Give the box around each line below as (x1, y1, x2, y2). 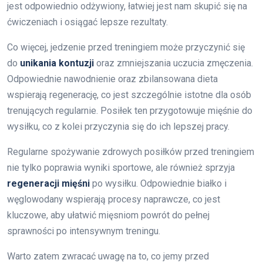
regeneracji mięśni (7, 178, 90, 190)
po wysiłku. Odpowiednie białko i (90, 178, 227, 190)
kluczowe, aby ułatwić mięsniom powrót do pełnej (7, 210, 210, 221)
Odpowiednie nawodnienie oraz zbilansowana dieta (7, 73, 218, 85)
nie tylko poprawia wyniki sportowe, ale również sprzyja (7, 162, 235, 174)
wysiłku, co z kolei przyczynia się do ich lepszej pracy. (7, 121, 230, 133)
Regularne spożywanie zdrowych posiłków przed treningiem (7, 146, 254, 158)
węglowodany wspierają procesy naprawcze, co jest (7, 194, 220, 205)
